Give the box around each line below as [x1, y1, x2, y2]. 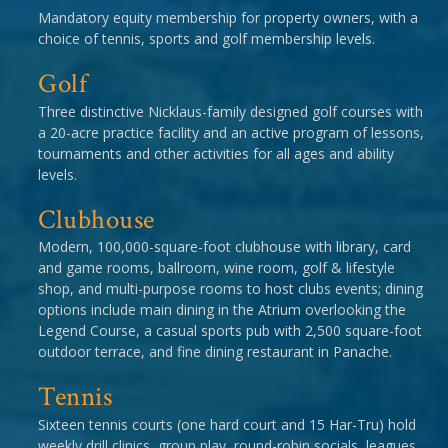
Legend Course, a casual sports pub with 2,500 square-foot [38, 321, 422, 341]
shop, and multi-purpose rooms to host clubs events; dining [38, 279, 423, 299]
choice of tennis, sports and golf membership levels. [38, 29, 375, 49]
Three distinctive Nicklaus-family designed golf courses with [38, 101, 423, 121]
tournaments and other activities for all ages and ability [38, 143, 394, 163]
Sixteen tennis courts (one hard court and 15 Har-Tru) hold [38, 414, 416, 434]
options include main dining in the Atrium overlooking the [38, 300, 406, 320]
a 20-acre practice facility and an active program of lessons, [38, 122, 424, 142]
